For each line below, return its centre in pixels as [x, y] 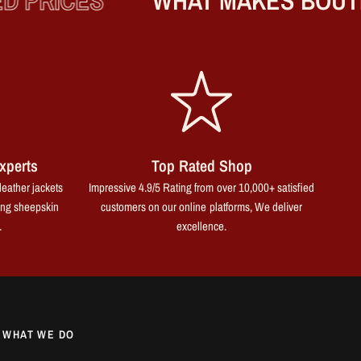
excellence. [201, 226]
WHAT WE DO [39, 335]
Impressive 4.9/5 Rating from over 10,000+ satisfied [201, 187]
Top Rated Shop [201, 166]
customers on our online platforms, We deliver [201, 207]
